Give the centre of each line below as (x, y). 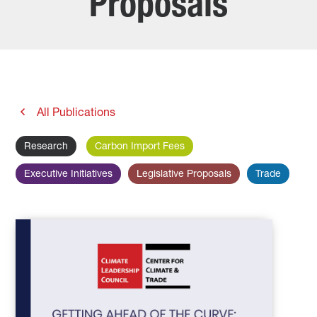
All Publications (75, 113)
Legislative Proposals (184, 174)
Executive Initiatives (69, 174)
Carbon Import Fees (140, 147)
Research (46, 147)
